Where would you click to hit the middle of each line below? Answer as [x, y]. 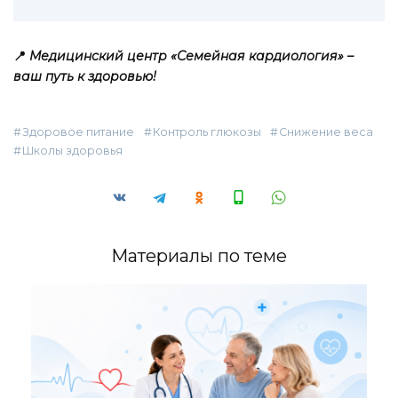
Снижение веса [326, 131]
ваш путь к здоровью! [85, 76]
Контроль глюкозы [207, 131]
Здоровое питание [79, 131]
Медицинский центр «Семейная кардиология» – [191, 56]
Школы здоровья [73, 150]
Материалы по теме [199, 255]
